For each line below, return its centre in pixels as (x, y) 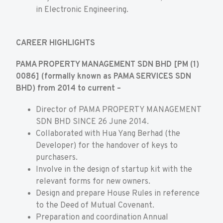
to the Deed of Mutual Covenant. (95, 206)
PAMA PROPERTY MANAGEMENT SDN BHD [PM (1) (108, 65)
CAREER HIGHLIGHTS (56, 43)
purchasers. (57, 158)
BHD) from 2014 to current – (68, 89)
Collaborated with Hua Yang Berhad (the (108, 134)
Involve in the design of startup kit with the (114, 170)
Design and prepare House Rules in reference (118, 194)
